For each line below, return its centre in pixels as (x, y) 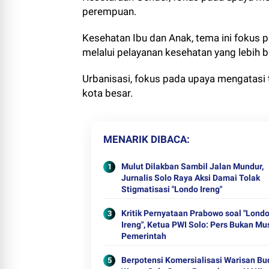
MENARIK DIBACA (145, 139)
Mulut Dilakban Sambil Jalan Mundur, (192, 166)
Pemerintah (144, 236)
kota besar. (107, 93)
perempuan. (109, 11)
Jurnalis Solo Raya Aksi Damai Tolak (191, 178)
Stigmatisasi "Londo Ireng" (172, 189)
